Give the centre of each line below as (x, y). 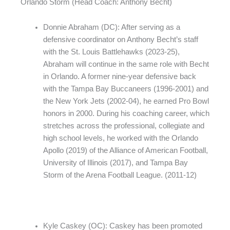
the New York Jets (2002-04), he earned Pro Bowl (126, 101)
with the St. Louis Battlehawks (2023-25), (111, 52)
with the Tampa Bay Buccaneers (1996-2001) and (126, 89)
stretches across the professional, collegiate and (123, 126)
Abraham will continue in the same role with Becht (126, 64)
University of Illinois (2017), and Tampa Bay (115, 163)
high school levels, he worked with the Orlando (120, 138)
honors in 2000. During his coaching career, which (126, 114)
